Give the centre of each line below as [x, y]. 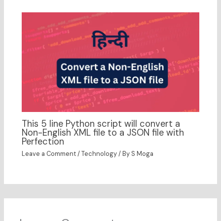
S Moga [143, 154]
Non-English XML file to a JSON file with [103, 132]
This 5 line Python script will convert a [101, 124]
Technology [99, 154]
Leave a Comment [49, 154]
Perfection [43, 141]
